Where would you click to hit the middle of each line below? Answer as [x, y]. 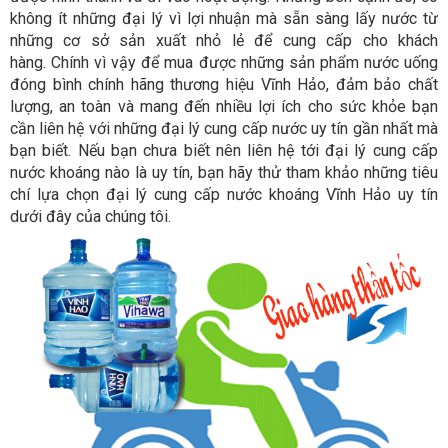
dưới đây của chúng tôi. [90, 217]
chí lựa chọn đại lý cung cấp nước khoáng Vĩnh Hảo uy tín [224, 195]
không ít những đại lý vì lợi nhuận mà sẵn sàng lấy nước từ [224, 19]
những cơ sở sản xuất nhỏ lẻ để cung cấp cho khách [224, 41]
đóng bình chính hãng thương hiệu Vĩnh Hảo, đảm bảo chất [224, 85]
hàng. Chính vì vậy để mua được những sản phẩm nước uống [224, 63]
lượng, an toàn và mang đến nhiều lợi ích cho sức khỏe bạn [224, 107]
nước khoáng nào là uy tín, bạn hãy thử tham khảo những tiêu [224, 173]
